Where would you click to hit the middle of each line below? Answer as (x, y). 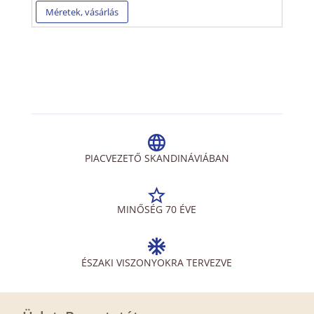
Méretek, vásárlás (82, 12)
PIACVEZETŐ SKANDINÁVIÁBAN (157, 158)
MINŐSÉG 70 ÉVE (157, 209)
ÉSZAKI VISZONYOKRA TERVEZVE (157, 262)
